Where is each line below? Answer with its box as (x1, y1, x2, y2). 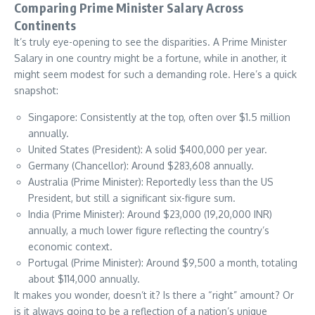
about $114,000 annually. (28, 273, 140, 285)
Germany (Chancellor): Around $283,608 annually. (28, 160, 254, 172)
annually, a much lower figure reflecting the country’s (28, 224, 269, 236)
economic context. (28, 240, 112, 252)
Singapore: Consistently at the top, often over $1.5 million (28, 111, 290, 123)
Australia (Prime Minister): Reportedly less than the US (28, 176, 274, 188)
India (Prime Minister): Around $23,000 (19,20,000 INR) (28, 208, 272, 220)
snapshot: (14, 84, 58, 96)
